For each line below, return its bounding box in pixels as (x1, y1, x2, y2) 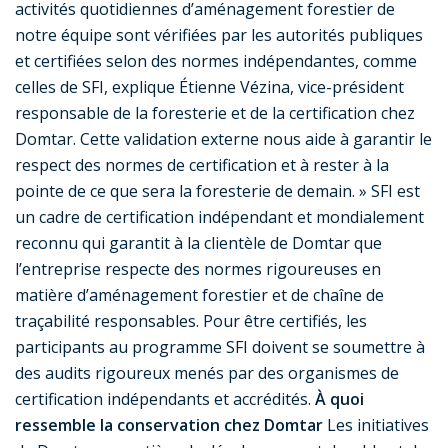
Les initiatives (323, 414, 429, 437)
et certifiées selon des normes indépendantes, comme (15, 50, 417, 73)
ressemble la (15, 414, 117, 437)
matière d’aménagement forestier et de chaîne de (15, 284, 384, 307)
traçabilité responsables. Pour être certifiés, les (15, 310, 367, 333)
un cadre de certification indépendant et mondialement (15, 206, 424, 229)
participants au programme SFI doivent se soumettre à (15, 336, 425, 359)
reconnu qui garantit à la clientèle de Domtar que (15, 232, 382, 255)
